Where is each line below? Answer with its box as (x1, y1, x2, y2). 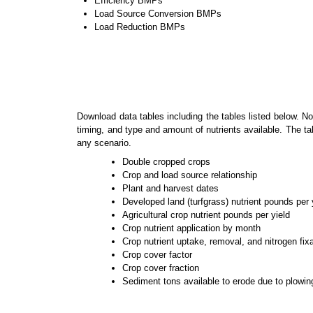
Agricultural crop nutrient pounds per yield (122, 209, 291, 220)
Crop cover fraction (122, 262, 200, 273)
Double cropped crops (122, 156, 211, 167)
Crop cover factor (122, 249, 193, 260)
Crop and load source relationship (122, 169, 258, 180)
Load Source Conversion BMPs (94, 8, 222, 19)
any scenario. (77, 137, 132, 148)
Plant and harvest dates (122, 182, 219, 194)
